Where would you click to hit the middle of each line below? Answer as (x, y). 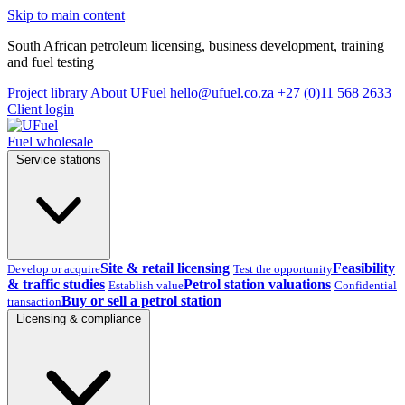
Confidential (366, 285)
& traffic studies (56, 284)
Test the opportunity (283, 269)
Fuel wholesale (50, 141)
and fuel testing (51, 62)
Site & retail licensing (165, 268)
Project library (47, 93)
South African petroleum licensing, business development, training (196, 46)
